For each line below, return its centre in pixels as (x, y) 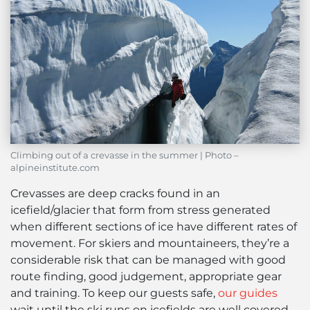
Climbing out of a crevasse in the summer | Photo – (125, 156)
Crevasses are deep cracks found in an (115, 194)
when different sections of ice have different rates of (154, 227)
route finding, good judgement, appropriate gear (146, 277)
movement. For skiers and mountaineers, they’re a (150, 244)
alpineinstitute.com (55, 168)
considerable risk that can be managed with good (148, 260)
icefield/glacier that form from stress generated (140, 210)
